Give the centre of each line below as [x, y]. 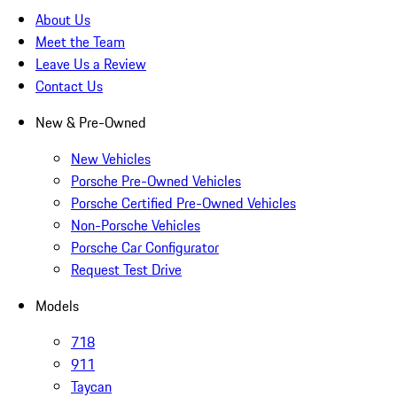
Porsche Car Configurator [145, 248]
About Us [63, 20]
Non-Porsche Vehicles [136, 226]
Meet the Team [80, 42]
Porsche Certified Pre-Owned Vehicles [183, 203]
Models [57, 306]
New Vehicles [111, 159]
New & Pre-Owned [91, 123]
